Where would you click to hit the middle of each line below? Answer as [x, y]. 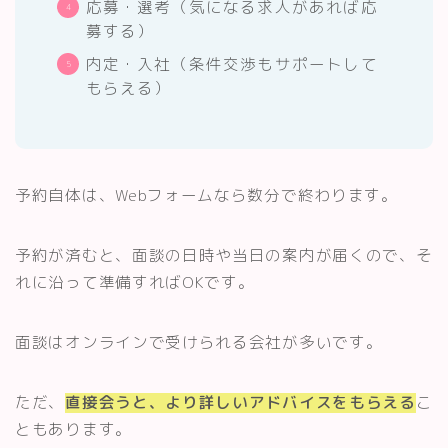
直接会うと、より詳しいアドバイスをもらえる [240, 402]
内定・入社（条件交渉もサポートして [231, 64]
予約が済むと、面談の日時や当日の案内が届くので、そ [224, 255]
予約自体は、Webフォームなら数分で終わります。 [206, 195]
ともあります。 [73, 429]
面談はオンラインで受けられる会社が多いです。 [199, 342]
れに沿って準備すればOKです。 [135, 282]
